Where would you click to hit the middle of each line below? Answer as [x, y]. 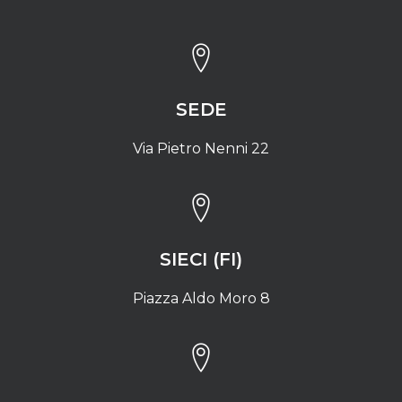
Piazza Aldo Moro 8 [201, 298]
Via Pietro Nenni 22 [201, 149]
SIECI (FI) [201, 259]
